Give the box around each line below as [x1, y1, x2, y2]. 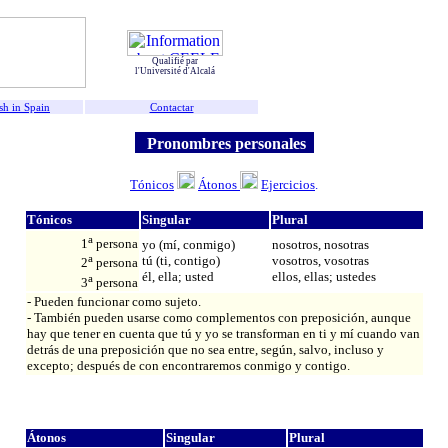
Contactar [149, 101, 194, 113]
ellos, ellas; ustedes [271, 269, 376, 285]
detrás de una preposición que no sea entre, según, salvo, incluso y [26, 342, 384, 358]
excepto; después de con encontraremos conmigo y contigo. [26, 358, 350, 374]
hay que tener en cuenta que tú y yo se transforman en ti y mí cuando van [26, 326, 420, 342]
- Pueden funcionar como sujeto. [26, 294, 201, 310]
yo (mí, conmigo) [141, 237, 235, 253]
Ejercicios [261, 177, 315, 193]
